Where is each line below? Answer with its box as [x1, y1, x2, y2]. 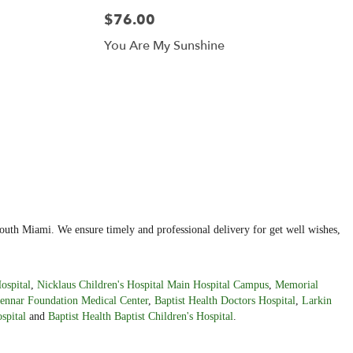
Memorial [275, 278, 318, 291]
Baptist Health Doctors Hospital [154, 294, 295, 307]
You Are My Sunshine [103, 37, 225, 55]
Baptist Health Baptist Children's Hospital [48, 310, 233, 322]
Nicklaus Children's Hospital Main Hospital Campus [37, 278, 269, 291]
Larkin [302, 294, 332, 307]
